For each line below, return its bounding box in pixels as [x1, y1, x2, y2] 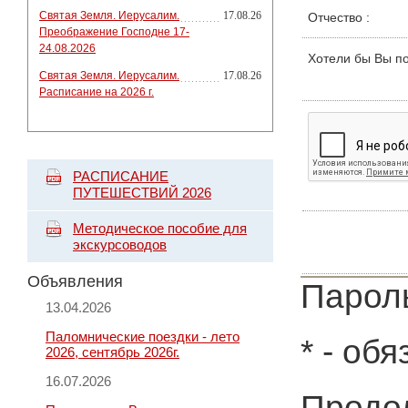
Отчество [308, 10, 366, 25]
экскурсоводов [73, 237, 167, 252]
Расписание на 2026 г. [39, 86, 154, 98]
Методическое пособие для [73, 220, 247, 236]
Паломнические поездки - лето [46, 329, 240, 344]
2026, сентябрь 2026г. [46, 344, 179, 360]
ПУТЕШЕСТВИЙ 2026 [73, 185, 211, 200]
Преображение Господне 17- [39, 25, 189, 38]
